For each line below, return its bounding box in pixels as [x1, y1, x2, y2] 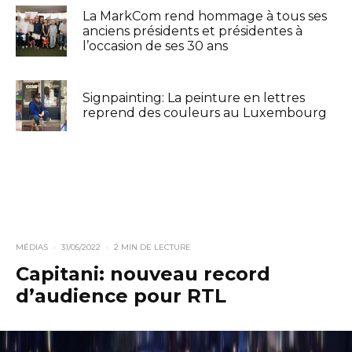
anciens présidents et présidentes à [82, 23, 302, 38]
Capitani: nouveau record [16, 262, 270, 285]
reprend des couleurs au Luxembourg [82, 105, 327, 121]
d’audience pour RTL [16, 284, 226, 307]
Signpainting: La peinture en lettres [82, 90, 305, 106]
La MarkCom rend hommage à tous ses [82, 8, 327, 24]
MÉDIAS [16, 241, 48, 252]
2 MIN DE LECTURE [114, 241, 191, 252]
